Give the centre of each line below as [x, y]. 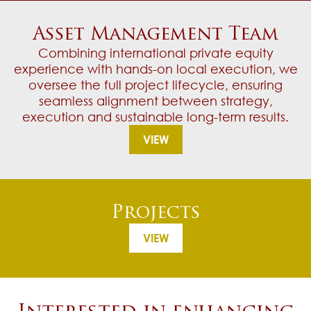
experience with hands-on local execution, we [155, 69]
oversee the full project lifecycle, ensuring [155, 85]
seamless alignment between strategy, [155, 101]
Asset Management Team [155, 35]
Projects [155, 214]
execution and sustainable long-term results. [155, 117]
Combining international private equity [155, 53]
